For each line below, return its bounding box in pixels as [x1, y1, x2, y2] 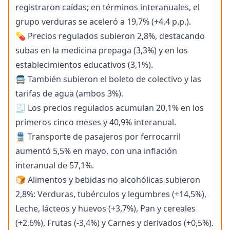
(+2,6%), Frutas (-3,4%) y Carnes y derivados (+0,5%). [15, 217, 214, 229]
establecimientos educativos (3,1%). [15, 59, 153, 71]
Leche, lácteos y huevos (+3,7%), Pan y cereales [15, 203, 196, 215]
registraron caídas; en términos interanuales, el [15, 2, 200, 13]
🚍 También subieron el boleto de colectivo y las [15, 73, 201, 85]
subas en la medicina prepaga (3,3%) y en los [15, 45, 188, 56]
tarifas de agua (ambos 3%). [15, 88, 123, 100]
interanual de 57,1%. [15, 160, 94, 171]
